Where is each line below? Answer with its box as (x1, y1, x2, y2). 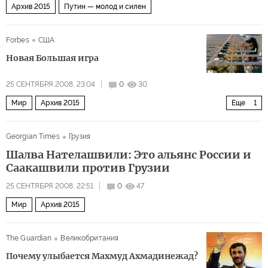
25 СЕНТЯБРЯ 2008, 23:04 (6, 80, 95, 89)
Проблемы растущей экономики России (11, 119, 150, 128)
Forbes (6, 36, 29, 45)
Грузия (68, 132, 91, 141)
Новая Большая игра (6, 53, 99, 64)
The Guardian (6, 234, 52, 243)
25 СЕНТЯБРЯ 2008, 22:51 (6, 182, 93, 191)
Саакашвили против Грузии (6, 161, 170, 175)
